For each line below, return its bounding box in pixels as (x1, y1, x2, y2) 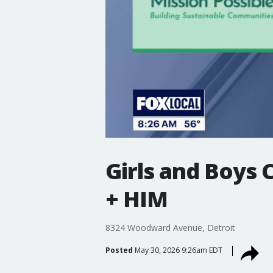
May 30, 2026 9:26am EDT (134, 244, 222, 255)
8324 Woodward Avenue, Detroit (105, 221, 235, 233)
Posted (105, 244, 133, 255)
